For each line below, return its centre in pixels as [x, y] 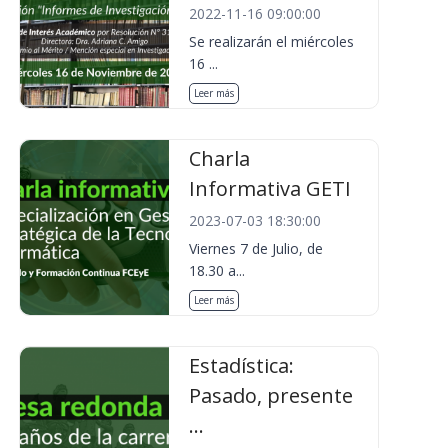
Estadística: [242, 365]
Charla [220, 158]
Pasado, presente [271, 395]
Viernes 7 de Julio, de [256, 248]
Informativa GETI [270, 188]
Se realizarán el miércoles [272, 41]
